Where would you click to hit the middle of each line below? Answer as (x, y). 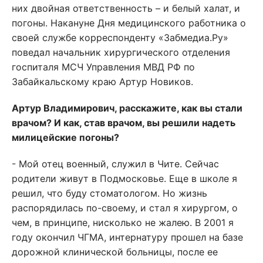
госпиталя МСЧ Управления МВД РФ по (103, 67)
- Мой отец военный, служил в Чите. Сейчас (115, 164)
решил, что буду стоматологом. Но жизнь (109, 193)
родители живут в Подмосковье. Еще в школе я (124, 178)
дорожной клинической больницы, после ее (115, 252)
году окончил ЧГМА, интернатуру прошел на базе (127, 237)
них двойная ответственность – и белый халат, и (126, 8)
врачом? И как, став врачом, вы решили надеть (124, 123)
